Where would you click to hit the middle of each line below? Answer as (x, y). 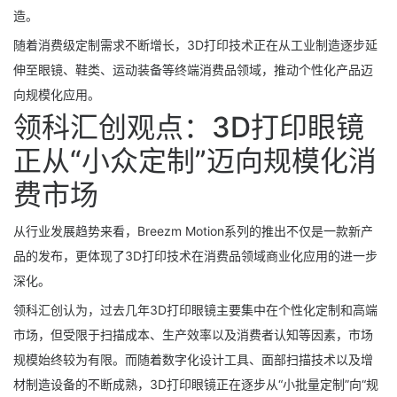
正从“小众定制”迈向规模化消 (195, 161)
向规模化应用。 (57, 94)
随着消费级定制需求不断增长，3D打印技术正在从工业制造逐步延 (195, 44)
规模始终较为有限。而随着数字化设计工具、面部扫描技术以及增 (193, 360)
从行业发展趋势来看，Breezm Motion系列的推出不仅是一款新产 (193, 231)
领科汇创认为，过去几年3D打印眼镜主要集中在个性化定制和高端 (195, 310)
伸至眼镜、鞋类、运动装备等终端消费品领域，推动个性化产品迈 (193, 69)
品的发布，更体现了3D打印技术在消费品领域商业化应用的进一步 (195, 256)
